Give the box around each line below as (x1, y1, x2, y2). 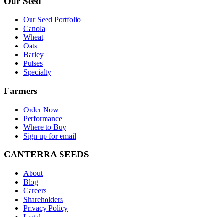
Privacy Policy (23, 204, 68, 213)
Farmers (4, 86, 37, 96)
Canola (23, 24, 45, 33)
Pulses (23, 59, 43, 68)
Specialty (23, 68, 51, 77)
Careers (23, 186, 46, 195)
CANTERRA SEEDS (4, 149, 89, 160)
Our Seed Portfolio (23, 15, 81, 24)
